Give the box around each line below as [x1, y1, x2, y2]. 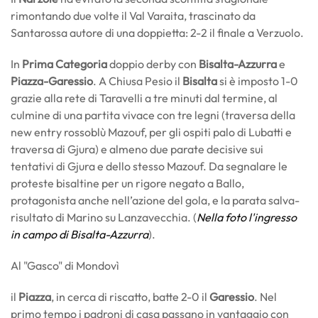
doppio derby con [107, 57, 199, 71]
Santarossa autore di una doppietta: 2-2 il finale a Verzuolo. [11, 26, 304, 40]
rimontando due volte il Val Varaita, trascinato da [11, 9, 256, 23]
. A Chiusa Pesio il [93, 74, 182, 88]
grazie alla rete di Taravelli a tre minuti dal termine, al [11, 91, 278, 105]
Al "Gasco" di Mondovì [11, 258, 119, 273]
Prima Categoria [22, 57, 107, 71]
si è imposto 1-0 [217, 74, 298, 88]
